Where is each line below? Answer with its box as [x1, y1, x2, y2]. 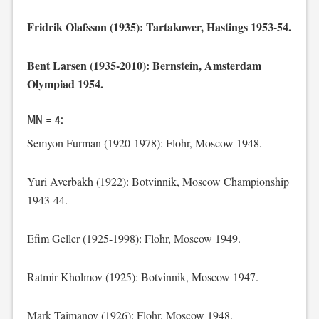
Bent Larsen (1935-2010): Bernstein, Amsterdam [26, 57, 261, 73]
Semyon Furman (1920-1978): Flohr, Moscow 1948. [26, 135, 262, 150]
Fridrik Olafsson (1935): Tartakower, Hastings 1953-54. [26, 19, 291, 35]
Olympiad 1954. [26, 75, 103, 92]
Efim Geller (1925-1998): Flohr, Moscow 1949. [26, 231, 241, 246]
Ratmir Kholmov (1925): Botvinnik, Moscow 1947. [26, 269, 258, 284]
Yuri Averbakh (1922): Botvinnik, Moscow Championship [26, 174, 289, 189]
